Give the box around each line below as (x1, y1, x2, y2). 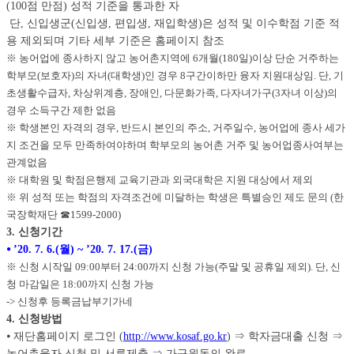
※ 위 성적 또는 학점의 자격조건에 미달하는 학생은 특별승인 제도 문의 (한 (6, 192, 344, 204)
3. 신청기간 (6, 226, 62, 239)
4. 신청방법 (6, 313, 62, 326)
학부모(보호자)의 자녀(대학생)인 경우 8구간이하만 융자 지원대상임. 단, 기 (6, 70, 344, 82)
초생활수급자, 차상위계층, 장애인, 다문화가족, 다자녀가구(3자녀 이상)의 (6, 88, 337, 100)
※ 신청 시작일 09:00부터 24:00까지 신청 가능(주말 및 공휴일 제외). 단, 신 (6, 262, 341, 273)
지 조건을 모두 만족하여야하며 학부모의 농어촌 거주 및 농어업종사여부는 (6, 140, 344, 152)
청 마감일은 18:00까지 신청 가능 (6, 279, 154, 291)
